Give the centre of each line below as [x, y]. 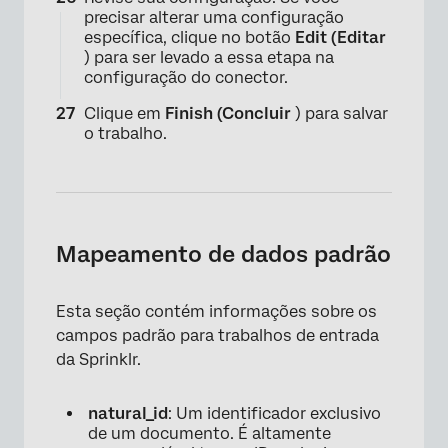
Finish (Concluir [228, 114]
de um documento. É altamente [209, 434]
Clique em [124, 114]
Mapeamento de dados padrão [223, 254]
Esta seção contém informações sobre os [216, 312]
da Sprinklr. [98, 360]
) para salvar [339, 114]
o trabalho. [125, 134]
